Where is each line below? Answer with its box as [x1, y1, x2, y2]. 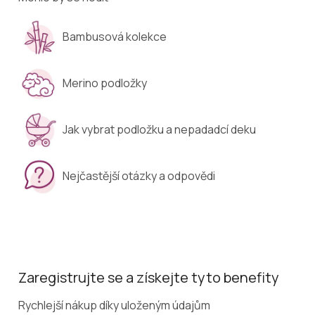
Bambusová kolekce [63, 29, 167, 45]
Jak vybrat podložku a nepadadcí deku [63, 122, 256, 138]
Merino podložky [63, 75, 147, 91]
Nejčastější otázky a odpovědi [63, 168, 215, 184]
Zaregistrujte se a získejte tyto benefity [18, 267, 279, 287]
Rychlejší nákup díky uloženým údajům [18, 297, 210, 314]
